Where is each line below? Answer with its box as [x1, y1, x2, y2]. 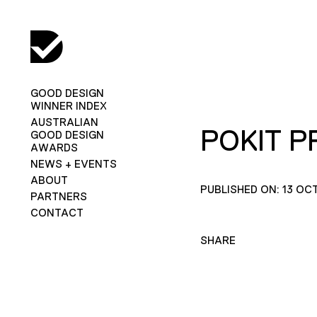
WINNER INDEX [30, 99, 107, 112]
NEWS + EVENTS [30, 157, 117, 170]
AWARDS [30, 141, 78, 154]
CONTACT [30, 206, 83, 219]
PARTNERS [30, 190, 87, 202]
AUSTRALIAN [30, 115, 98, 128]
